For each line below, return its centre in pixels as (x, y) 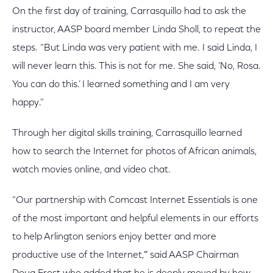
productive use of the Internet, (78, 256)
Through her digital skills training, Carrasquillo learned (127, 134)
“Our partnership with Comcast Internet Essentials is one (135, 201)
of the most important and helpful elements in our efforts (135, 219)
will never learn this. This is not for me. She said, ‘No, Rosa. (136, 67)
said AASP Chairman (193, 256)
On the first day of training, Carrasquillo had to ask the (129, 12)
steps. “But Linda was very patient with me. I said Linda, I (135, 48)
